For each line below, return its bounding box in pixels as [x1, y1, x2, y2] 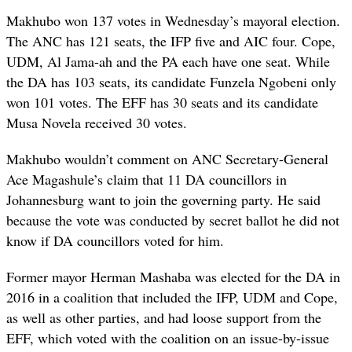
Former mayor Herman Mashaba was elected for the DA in [6, 267, 340, 287]
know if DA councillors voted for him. [6, 231, 224, 251]
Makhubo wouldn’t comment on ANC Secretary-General [6, 149, 328, 169]
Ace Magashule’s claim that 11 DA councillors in [6, 170, 287, 189]
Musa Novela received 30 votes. [6, 113, 187, 133]
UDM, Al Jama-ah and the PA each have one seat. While [6, 52, 330, 71]
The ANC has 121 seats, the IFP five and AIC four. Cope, [6, 31, 335, 51]
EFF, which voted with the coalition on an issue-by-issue [6, 328, 329, 348]
